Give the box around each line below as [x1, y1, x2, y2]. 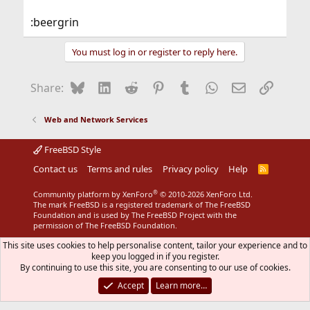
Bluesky [84, 79, 125, 94]
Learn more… [155, 280, 207, 291]
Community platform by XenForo [33, 189, 153, 199]
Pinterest [164, 79, 212, 94]
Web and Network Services [44, 114, 148, 125]
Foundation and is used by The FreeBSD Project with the [33, 210, 237, 220]
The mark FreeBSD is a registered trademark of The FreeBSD [33, 199, 250, 210]
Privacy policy [162, 163, 219, 175]
